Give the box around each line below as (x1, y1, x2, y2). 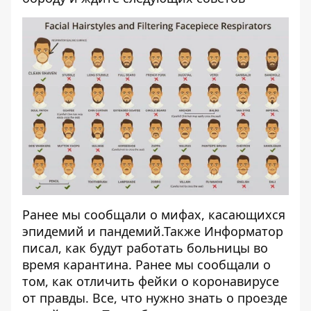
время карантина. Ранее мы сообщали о (22, 255, 271, 273)
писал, (22, 239, 65, 256)
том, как (22, 272, 76, 289)
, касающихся (201, 205, 285, 223)
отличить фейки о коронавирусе (76, 272, 279, 289)
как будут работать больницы (65, 239, 250, 256)
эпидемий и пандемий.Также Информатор (22, 222, 283, 239)
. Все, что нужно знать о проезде (85, 289, 287, 306)
